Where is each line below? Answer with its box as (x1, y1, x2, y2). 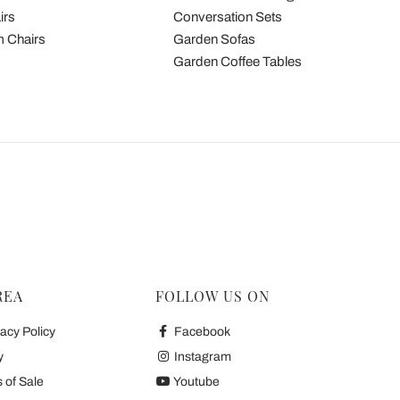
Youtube (171, 375, 220, 389)
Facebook (171, 325, 230, 339)
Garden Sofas (172, 32, 255, 47)
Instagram (171, 350, 231, 364)
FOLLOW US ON (155, 287, 270, 306)
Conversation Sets (172, 10, 282, 25)
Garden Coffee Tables (172, 54, 302, 70)
